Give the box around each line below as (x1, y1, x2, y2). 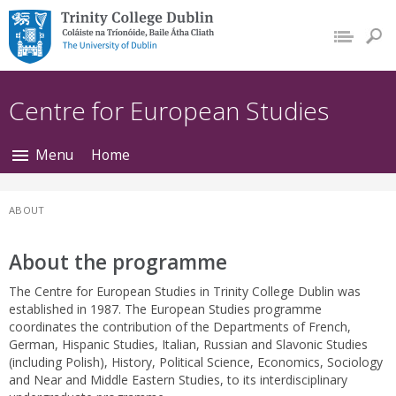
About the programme (9, 248, 227, 277)
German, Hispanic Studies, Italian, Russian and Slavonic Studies (9, 336, 368, 354)
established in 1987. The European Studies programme (9, 301, 322, 318)
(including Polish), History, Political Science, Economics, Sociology (9, 354, 383, 371)
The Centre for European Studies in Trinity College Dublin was (9, 283, 361, 301)
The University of (9, 29, 155, 53)
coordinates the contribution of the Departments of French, (9, 318, 351, 336)
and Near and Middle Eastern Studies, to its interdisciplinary (9, 371, 347, 389)
